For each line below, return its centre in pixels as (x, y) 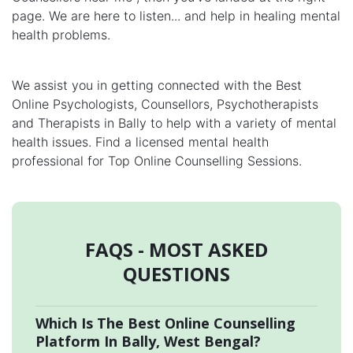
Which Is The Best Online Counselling (165, 323)
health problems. (61, 35)
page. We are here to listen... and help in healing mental (176, 16)
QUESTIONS (176, 274)
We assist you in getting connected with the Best (157, 85)
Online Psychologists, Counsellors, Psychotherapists (165, 104)
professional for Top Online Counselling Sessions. (157, 161)
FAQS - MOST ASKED (176, 250)
